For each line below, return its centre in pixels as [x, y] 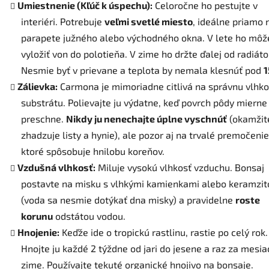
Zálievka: [38, 86]
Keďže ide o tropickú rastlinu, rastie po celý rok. [165, 232]
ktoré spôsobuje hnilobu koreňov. [93, 151]
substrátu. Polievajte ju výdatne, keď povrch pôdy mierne [144, 103]
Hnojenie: [38, 232]
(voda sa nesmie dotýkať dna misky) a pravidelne [127, 200]
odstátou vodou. [90, 216]
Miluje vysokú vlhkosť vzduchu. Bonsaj [181, 168]
